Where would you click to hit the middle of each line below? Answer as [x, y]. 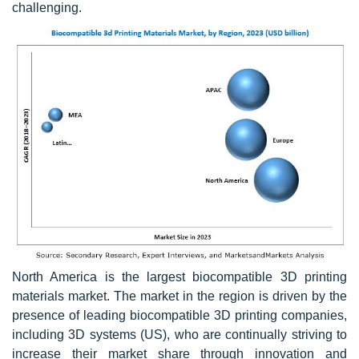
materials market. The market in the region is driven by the [179, 296]
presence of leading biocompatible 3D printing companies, [179, 315]
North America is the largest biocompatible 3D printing [179, 276]
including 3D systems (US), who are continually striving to [179, 334]
